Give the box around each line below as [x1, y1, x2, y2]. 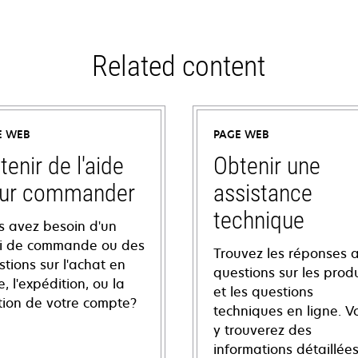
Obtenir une [213, 152, 320, 180]
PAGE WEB [213, 127, 269, 141]
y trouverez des [213, 321, 312, 339]
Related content [92, 50, 266, 83]
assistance [213, 179, 312, 207]
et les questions [213, 283, 313, 300]
